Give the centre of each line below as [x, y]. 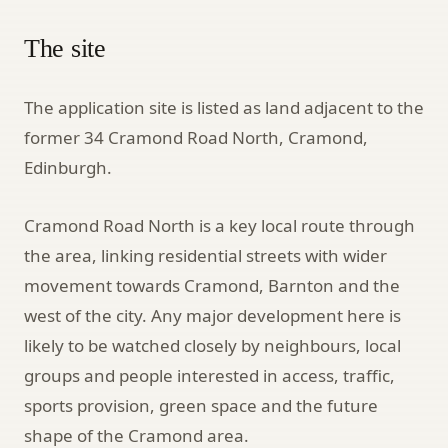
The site [65, 48]
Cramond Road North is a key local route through [219, 225]
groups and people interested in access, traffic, [209, 375]
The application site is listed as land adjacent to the [224, 107]
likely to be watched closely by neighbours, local [212, 345]
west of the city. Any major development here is [212, 315]
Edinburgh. [68, 167]
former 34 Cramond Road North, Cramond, [196, 137]
